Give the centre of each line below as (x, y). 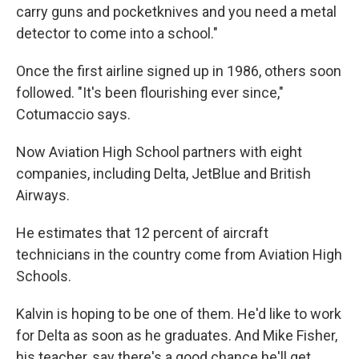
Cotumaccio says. (73, 114)
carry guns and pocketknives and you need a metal (176, 12)
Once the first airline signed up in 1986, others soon (179, 71)
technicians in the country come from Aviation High (179, 254)
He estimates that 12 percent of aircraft (142, 233)
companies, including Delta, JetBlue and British (163, 173)
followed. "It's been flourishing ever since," (150, 93)
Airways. (43, 195)
